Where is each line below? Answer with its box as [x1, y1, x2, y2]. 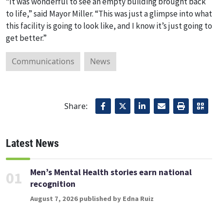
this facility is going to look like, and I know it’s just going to [6, 20, 212, 32]
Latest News [6, 137, 59, 149]
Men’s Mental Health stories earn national [30, 166, 192, 178]
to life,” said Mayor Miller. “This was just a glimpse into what [6, 8, 212, 19]
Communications [12, 56, 74, 67]
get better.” [6, 33, 47, 44]
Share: [64, 100, 88, 111]
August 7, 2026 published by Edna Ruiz [30, 194, 154, 203]
